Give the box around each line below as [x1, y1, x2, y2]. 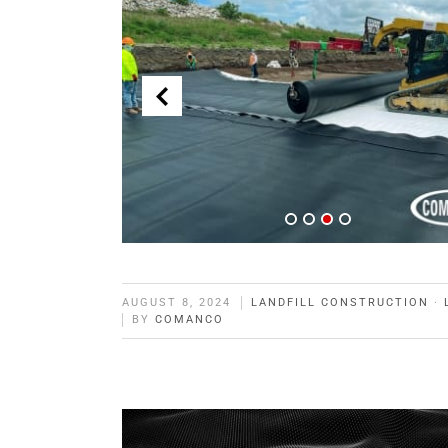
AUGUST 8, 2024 [122, 296, 231, 309]
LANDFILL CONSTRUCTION [251, 296, 429, 309]
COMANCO [155, 313, 224, 326]
